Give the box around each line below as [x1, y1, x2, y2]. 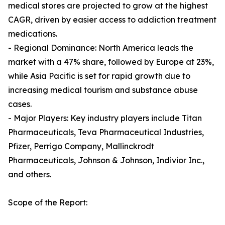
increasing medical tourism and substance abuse [8, 85, 198, 95]
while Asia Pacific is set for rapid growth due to [8, 71, 190, 81]
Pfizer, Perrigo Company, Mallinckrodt [8, 141, 154, 152]
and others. [8, 169, 51, 180]
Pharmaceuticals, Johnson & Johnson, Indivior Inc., [8, 155, 204, 166]
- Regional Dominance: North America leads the [8, 43, 193, 53]
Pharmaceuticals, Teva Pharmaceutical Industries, [8, 127, 204, 138]
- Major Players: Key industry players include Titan [8, 113, 202, 124]
